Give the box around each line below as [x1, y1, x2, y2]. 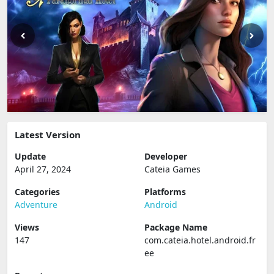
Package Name [144, 221, 207, 233]
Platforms [144, 186, 186, 198]
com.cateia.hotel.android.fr [144, 234, 256, 246]
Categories [15, 186, 60, 198]
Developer [144, 150, 187, 162]
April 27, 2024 [15, 163, 71, 175]
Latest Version [15, 128, 81, 141]
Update [15, 150, 46, 162]
